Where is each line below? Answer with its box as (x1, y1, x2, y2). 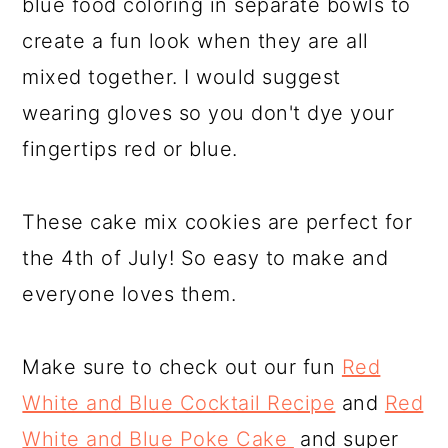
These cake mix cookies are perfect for (22, 210, 413, 234)
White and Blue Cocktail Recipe (22, 391, 336, 415)
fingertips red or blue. (22, 137, 238, 161)
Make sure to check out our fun (22, 355, 342, 379)
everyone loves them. (22, 282, 237, 306)
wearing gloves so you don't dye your (22, 101, 395, 125)
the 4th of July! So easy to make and (22, 246, 389, 270)
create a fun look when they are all (22, 29, 369, 53)
